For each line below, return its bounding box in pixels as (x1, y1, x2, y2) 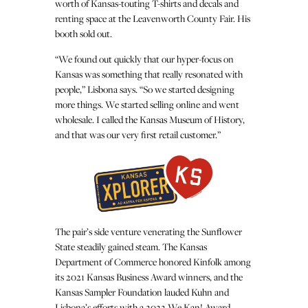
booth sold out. (55, 26, 112, 40)
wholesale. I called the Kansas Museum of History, (55, 112, 245, 126)
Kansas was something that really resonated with (55, 67, 243, 80)
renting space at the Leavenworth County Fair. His (55, 11, 250, 25)
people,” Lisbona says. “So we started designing (55, 82, 234, 96)
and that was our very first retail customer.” (55, 127, 221, 141)
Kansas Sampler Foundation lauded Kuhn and (55, 285, 229, 298)
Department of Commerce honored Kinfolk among (55, 254, 251, 268)
